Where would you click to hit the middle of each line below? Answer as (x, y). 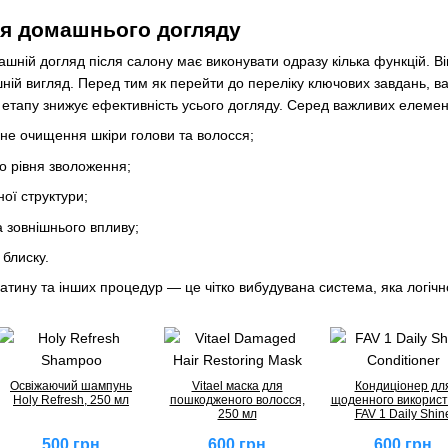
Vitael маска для (237, 385)
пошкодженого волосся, (237, 399)
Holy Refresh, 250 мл (71, 399)
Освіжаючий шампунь (71, 385)
